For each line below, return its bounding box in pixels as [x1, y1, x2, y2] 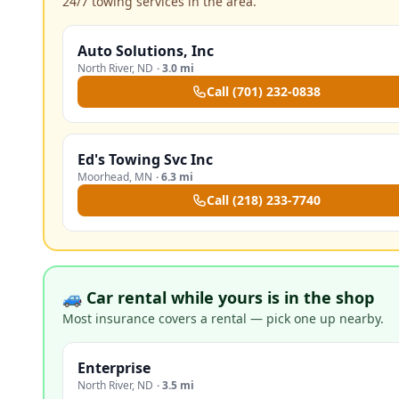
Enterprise [77, 358, 151, 378]
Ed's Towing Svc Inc [77, 150, 213, 169]
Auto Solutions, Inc [77, 41, 214, 61]
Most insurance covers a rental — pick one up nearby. [62, 310, 384, 327]
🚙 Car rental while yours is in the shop [62, 287, 374, 308]
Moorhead [77, 169, 129, 184]
